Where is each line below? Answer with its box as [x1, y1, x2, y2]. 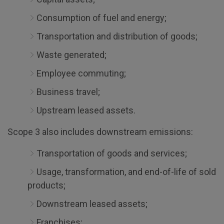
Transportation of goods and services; [36, 148, 187, 158]
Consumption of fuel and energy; [36, 12, 166, 23]
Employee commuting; [36, 68, 126, 78]
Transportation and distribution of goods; [36, 31, 197, 41]
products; [27, 180, 65, 190]
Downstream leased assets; [36, 198, 147, 209]
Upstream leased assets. [36, 105, 135, 115]
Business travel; [36, 86, 100, 97]
